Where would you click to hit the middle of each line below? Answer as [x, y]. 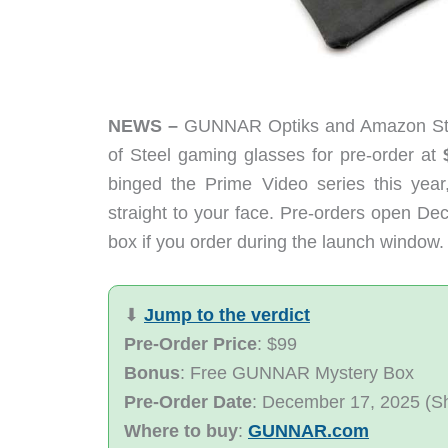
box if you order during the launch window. [276, 241]
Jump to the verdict [227, 315]
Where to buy [181, 431]
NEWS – [143, 125]
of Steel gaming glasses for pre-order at [275, 154]
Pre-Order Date [188, 402]
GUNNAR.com [308, 431]
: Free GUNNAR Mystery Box [297, 373]
